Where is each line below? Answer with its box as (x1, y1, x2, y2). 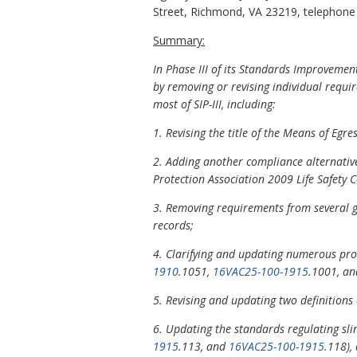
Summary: (153, 33, 205, 49)
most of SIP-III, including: (153, 96, 276, 112)
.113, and (178, 339, 229, 355)
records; (153, 218, 194, 233)
